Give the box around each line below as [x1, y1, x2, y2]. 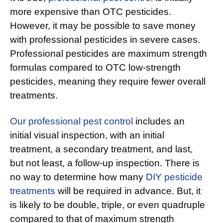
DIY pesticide [146, 172, 203, 183]
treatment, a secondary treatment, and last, [10, 144, 193, 155]
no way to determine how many [10, 172, 146, 183]
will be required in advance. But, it [55, 186, 201, 197]
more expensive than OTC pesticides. [10, 6, 171, 17]
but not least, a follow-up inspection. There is [10, 158, 200, 169]
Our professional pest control [10, 116, 133, 127]
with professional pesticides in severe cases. [10, 34, 200, 45]
